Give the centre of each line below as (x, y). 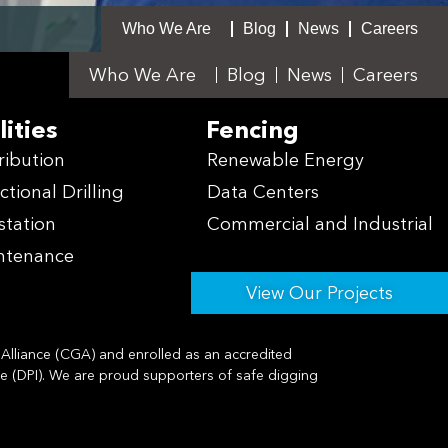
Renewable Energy (286, 159)
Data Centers (263, 191)
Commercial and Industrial (320, 223)
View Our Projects (319, 292)
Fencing (253, 129)
